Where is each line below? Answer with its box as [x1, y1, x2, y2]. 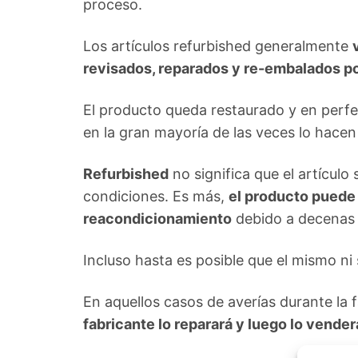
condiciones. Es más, [83, 188, 229, 205]
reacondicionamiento [83, 210, 232, 227]
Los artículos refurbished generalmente [83, 38, 352, 54]
